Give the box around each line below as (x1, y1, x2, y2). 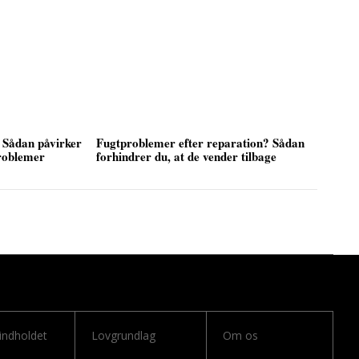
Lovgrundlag (91, 327, 155, 343)
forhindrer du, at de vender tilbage (95, 147, 276, 165)
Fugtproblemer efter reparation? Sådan (95, 133, 305, 151)
